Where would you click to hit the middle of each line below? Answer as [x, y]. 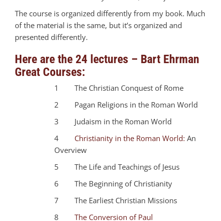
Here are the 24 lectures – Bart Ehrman [107, 59]
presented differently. [51, 37]
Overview [71, 150]
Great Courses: [50, 72]
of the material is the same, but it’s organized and [98, 25]
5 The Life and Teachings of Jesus [117, 166]
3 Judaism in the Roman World [113, 121]
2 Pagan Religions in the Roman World [126, 104]
